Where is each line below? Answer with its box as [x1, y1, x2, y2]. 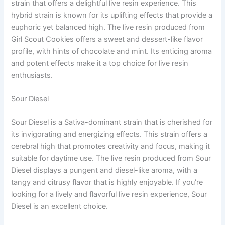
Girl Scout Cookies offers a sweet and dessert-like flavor [11, 35, 203, 44]
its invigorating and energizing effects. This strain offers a [11, 130, 208, 139]
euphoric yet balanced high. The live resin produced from [11, 23, 205, 32]
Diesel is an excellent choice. [11, 202, 108, 211]
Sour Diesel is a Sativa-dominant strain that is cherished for [11, 118, 213, 127]
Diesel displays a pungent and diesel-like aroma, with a [11, 166, 198, 175]
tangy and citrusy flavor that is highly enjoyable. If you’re [11, 178, 203, 187]
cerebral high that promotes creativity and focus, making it [11, 142, 210, 151]
